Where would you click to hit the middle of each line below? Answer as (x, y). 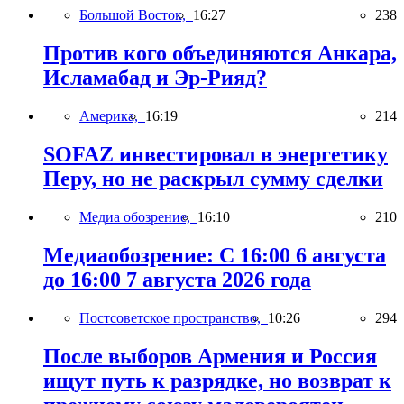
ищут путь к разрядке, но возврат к (217, 380)
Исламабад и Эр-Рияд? (155, 78)
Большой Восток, (136, 15)
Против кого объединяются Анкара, (220, 54)
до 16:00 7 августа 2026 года (177, 279)
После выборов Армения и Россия (210, 356)
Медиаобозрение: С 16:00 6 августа (215, 255)
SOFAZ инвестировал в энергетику (216, 155)
